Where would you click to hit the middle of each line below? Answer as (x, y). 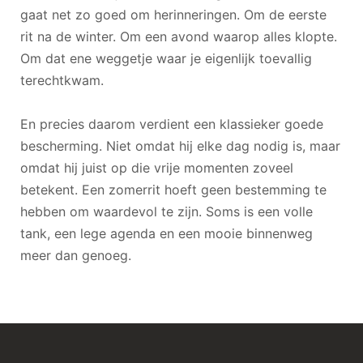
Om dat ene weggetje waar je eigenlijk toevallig (166, 58)
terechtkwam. (62, 80)
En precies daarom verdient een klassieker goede (172, 124)
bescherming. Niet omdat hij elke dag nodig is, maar (180, 145)
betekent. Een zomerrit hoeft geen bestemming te (173, 189)
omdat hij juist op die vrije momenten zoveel (157, 167)
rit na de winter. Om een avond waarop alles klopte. (179, 36)
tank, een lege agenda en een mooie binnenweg (167, 233)
